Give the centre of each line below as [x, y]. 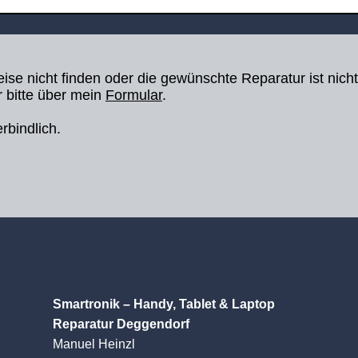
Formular [134, 95]
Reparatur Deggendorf [121, 324]
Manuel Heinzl [94, 344]
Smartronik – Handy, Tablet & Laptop [164, 304]
